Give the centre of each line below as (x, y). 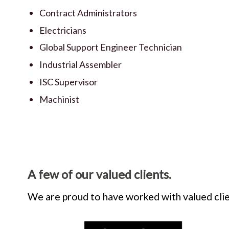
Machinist (60, 99)
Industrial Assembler (81, 65)
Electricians (63, 30)
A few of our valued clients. (99, 175)
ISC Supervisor (69, 82)
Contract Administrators (88, 13)
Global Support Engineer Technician (111, 47)
